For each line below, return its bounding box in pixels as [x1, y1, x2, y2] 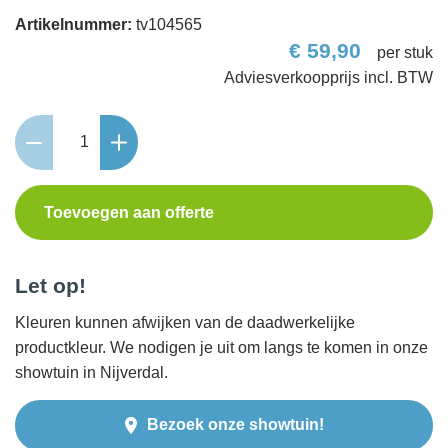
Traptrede [14, 167, 82, 185]
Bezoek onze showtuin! [146, 415, 324, 433]
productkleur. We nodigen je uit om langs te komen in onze [15, 338, 428, 356]
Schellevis [14, 117, 88, 135]
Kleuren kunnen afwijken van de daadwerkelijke [15, 313, 355, 331]
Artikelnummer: [15, 15, 136, 33]
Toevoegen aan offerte [44, 203, 214, 221]
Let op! [15, 273, 86, 297]
